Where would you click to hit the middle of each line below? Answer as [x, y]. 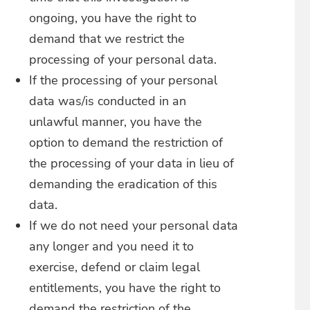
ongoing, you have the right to [113, 18]
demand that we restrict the [107, 39]
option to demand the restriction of [126, 143]
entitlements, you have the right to [125, 288]
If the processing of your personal [124, 80]
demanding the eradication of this [124, 184]
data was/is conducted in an [108, 101]
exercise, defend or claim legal [115, 267]
